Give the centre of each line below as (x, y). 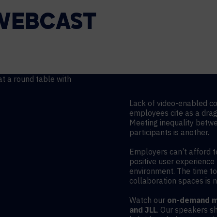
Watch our (148, 200)
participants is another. (170, 132)
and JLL (143, 210)
